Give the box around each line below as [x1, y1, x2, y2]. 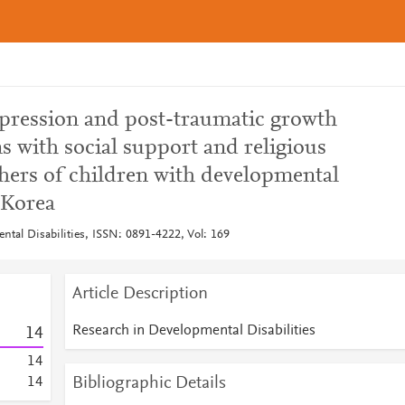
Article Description [71, 285, 208, 303]
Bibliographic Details [71, 374, 226, 392]
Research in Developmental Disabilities [71, 324, 316, 338]
